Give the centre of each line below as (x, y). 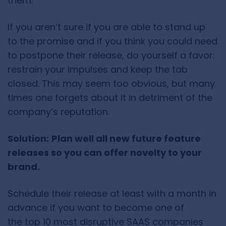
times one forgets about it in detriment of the (110, 98)
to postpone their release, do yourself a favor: (111, 55)
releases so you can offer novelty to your (105, 153)
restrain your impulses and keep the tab (98, 70)
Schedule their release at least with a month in (112, 194)
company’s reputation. (59, 112)
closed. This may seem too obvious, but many (111, 84)
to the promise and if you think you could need (112, 41)
